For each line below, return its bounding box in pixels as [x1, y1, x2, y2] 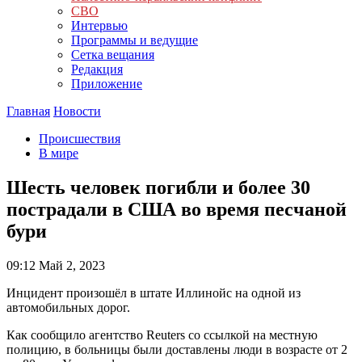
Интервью [71, 19, 128, 32]
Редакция [71, 62, 123, 76]
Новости [53, 104, 101, 118]
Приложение [71, 77, 142, 90]
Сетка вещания [71, 48, 154, 61]
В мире [39, 146, 78, 160]
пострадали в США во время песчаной [6, 198, 347, 220]
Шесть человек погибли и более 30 [6, 176, 310, 198]
